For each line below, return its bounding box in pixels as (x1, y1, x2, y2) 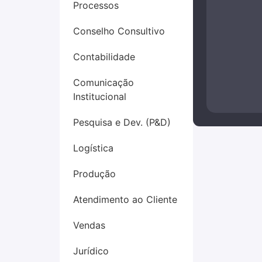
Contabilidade (73, 51, 135, 63)
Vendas (73, 219, 105, 231)
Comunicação (73, 77, 134, 88)
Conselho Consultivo (73, 25, 165, 37)
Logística (73, 142, 113, 154)
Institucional (73, 91, 126, 102)
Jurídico (73, 245, 109, 257)
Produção (73, 168, 116, 180)
